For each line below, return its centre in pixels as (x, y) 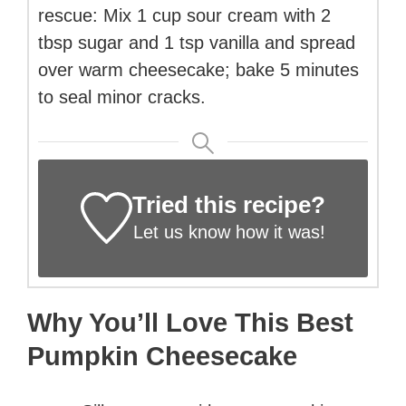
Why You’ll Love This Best (190, 322)
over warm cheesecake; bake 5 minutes (198, 69)
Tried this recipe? (229, 204)
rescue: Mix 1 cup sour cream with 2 (184, 15)
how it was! (277, 232)
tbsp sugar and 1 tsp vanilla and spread (197, 42)
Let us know (181, 232)
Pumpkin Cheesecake (162, 356)
